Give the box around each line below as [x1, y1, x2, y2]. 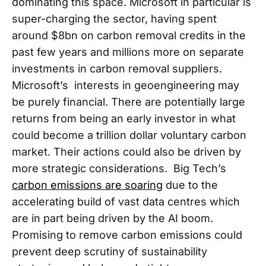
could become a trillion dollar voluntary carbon [12, 128, 246, 141]
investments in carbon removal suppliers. [12, 62, 222, 75]
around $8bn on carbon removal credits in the [12, 28, 246, 42]
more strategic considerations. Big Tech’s [12, 161, 226, 175]
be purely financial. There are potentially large [12, 95, 245, 108]
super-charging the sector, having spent [12, 12, 217, 25]
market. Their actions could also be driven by [12, 145, 241, 158]
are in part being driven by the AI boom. [12, 211, 213, 224]
